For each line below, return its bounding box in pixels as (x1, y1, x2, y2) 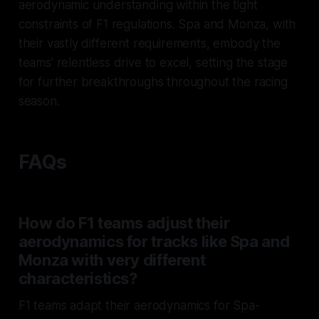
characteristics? (18, 269, 137, 288)
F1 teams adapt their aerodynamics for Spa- (18, 298, 260, 313)
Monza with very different (18, 251, 206, 270)
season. (18, 94, 60, 109)
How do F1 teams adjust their (18, 214, 230, 233)
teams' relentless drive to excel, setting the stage (18, 56, 288, 70)
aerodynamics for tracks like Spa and (18, 232, 290, 251)
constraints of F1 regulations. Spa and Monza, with (18, 17, 296, 32)
